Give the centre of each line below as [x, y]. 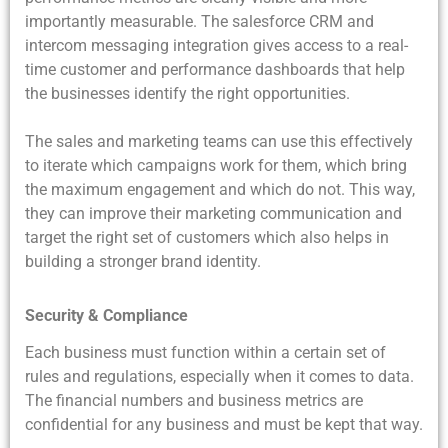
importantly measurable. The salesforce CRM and [199, 22]
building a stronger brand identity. [143, 262]
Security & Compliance [106, 316]
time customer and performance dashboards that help [215, 70]
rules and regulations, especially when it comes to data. [219, 377]
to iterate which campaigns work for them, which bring [216, 166]
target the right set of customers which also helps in [207, 238]
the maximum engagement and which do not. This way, [220, 190]
